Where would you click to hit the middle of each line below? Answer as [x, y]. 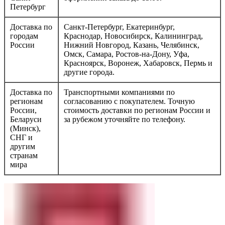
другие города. [89, 72]
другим [23, 146]
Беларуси [26, 119]
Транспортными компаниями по [119, 92]
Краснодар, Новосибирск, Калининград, [133, 36]
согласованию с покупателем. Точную [129, 101]
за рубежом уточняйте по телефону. [125, 119]
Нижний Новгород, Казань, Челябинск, [132, 45]
